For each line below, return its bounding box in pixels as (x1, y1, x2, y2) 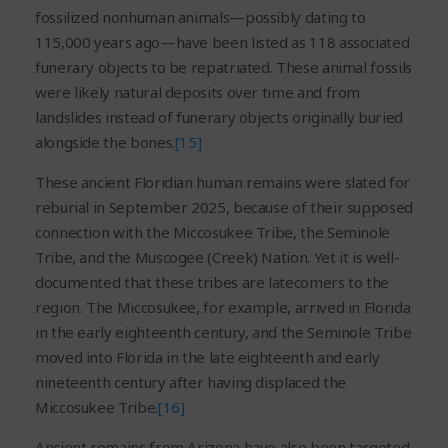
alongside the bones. (35, 132, 175, 153)
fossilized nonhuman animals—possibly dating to (35, 7, 366, 28)
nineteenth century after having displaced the (35, 372, 346, 393)
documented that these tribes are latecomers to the (35, 272, 390, 293)
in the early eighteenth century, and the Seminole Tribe (35, 322, 412, 343)
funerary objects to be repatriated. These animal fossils (35, 57, 412, 78)
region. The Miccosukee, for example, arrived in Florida (35, 297, 411, 318)
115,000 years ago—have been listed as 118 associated (35, 32, 410, 53)
